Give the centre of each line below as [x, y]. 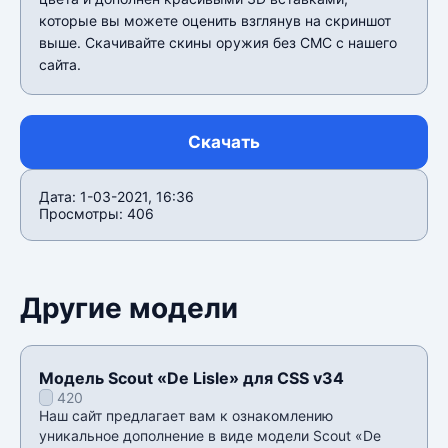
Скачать [224, 141]
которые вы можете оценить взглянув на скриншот [215, 20]
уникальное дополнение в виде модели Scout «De [210, 435]
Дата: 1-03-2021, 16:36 [116, 196]
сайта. [60, 64]
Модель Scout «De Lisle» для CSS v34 [191, 377]
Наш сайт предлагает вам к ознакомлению [186, 415]
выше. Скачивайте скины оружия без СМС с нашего [218, 42]
